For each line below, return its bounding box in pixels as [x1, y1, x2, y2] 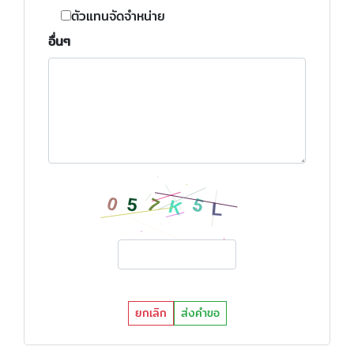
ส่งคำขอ [180, 304, 220, 322]
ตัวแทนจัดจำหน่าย [71, 6, 165, 26]
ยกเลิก [134, 304, 167, 322]
